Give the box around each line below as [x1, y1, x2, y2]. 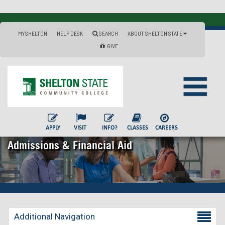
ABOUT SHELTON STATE [128, 30, 183, 37]
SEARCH [98, 30, 118, 37]
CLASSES [127, 124, 148, 131]
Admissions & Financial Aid [8, 139, 132, 152]
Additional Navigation [14, 211, 95, 221]
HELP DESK [57, 30, 83, 37]
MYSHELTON [18, 30, 47, 37]
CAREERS [155, 124, 178, 131]
